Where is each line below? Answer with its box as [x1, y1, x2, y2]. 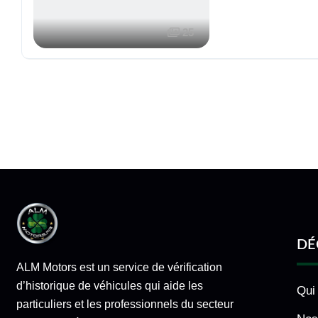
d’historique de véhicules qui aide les [16, 279, 203, 292]
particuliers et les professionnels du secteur [16, 297, 234, 310]
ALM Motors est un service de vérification [16, 261, 222, 273]
